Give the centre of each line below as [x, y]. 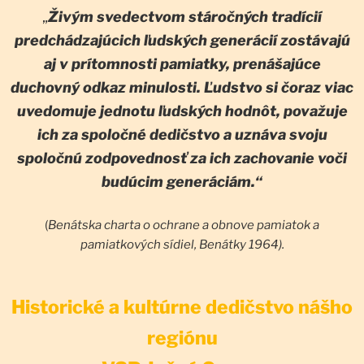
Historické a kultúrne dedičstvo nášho [182, 308]
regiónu [182, 338]
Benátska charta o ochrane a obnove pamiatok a [184, 225]
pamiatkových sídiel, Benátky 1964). [182, 245]
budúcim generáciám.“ [182, 182]
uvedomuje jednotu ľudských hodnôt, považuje [182, 111]
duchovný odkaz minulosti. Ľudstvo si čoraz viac [182, 88]
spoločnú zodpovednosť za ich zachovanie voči [182, 158]
